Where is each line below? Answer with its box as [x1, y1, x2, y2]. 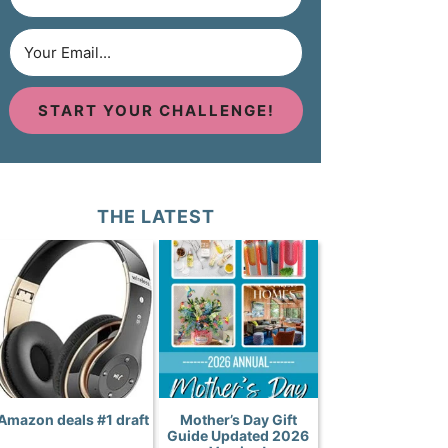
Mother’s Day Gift [179, 410, 297, 428]
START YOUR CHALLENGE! [37, 101, 275, 121]
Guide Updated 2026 [167, 426, 310, 444]
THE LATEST [97, 205, 215, 227]
